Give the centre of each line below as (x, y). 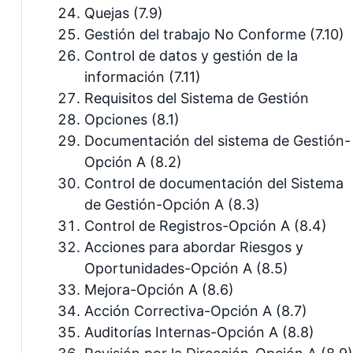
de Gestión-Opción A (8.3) (172, 204)
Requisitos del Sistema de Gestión (197, 98)
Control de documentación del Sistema (214, 183)
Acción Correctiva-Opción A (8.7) (196, 310)
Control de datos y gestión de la (191, 55)
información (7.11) (143, 76)
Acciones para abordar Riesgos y (194, 247)
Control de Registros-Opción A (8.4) (206, 225)
